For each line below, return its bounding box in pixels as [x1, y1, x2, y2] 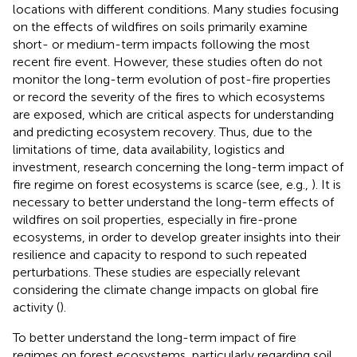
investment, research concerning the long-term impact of [13, 159, 343, 175]
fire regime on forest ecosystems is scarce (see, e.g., [13, 176, 312, 192]
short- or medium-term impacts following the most [13, 36, 310, 52]
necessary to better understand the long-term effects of [13, 194, 334, 210]
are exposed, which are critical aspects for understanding [13, 106, 334, 122]
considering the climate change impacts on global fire [13, 281, 319, 297]
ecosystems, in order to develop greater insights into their [13, 229, 340, 245]
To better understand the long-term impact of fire [13, 329, 296, 345]
